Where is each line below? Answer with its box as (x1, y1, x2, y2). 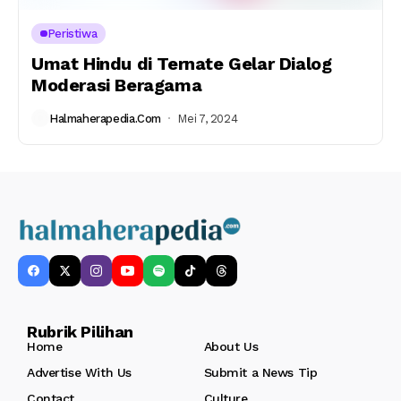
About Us (203, 339, 259, 354)
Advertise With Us (27, 365, 132, 380)
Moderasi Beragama (31, 74, 202, 96)
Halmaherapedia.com (49, 111, 161, 125)
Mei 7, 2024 (177, 111, 238, 125)
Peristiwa (47, 27, 98, 40)
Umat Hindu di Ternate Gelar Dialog (31, 53, 332, 74)
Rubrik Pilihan (27, 322, 133, 342)
